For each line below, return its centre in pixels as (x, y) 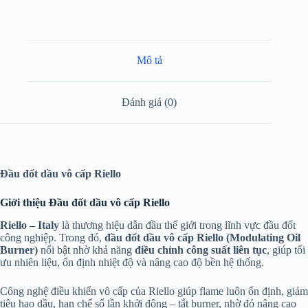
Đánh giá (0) (150, 102)
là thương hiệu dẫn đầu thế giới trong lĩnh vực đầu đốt (177, 225)
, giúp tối (286, 250)
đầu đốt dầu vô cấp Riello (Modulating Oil (202, 237)
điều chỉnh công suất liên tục (201, 250)
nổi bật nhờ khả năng (86, 250)
